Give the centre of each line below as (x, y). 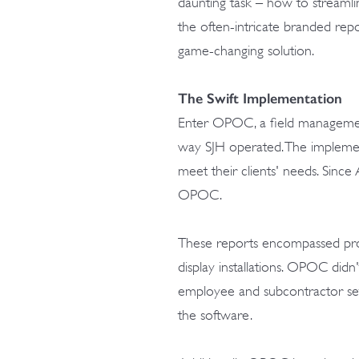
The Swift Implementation (260, 99)
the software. (215, 315)
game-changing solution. (246, 50)
